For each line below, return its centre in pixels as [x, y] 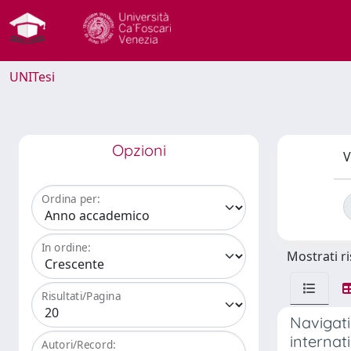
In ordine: [66, 248]
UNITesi [32, 77]
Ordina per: [71, 199]
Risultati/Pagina [81, 296]
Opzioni [139, 150]
